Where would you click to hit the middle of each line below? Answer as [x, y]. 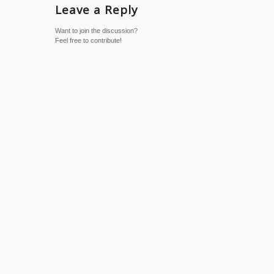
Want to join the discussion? [96, 31]
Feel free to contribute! [88, 41]
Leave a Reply [97, 10]
